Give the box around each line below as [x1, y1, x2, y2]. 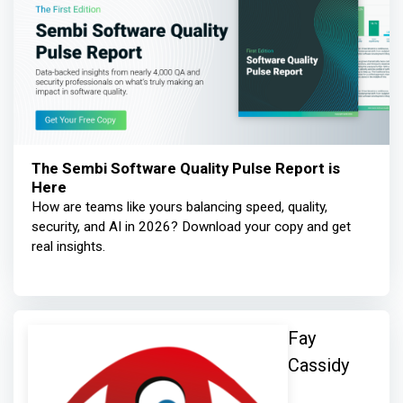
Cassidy [287, 354, 349, 376]
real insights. [31, 237, 105, 255]
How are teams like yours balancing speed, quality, [31, 198, 327, 215]
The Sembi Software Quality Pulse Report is [31, 157, 340, 180]
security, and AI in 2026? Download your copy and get [31, 218, 351, 235]
